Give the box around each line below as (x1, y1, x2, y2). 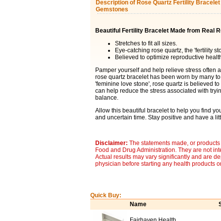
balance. (95, 94, 118, 101)
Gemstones (95, 6, 128, 13)
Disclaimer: (95, 140, 129, 147)
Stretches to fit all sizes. (114, 40, 177, 47)
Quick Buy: (90, 192, 121, 199)
